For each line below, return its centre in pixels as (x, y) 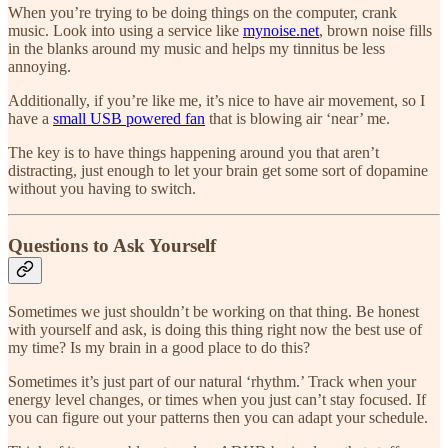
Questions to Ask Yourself (112, 246)
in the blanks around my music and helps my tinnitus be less (196, 49)
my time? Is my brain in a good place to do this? (159, 347)
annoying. (39, 67)
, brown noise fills (375, 31)
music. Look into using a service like (125, 31)
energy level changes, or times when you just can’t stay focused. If (217, 399)
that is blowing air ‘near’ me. (297, 119)
